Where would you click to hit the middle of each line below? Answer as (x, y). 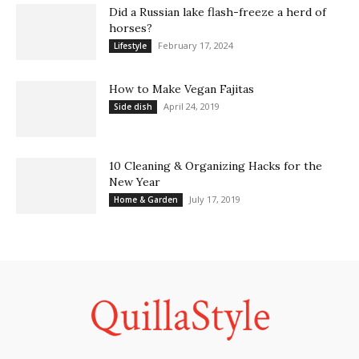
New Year (135, 182)
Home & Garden (146, 199)
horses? (131, 28)
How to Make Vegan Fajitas (182, 89)
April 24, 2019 (192, 106)
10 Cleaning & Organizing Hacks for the (216, 165)
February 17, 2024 (196, 45)
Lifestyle (130, 45)
